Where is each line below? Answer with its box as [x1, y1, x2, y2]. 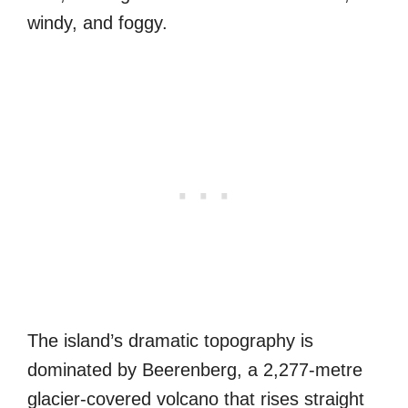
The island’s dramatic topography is [27, 330, 313, 351]
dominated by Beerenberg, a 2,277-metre [27, 359, 362, 380]
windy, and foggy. [27, 12, 168, 33]
